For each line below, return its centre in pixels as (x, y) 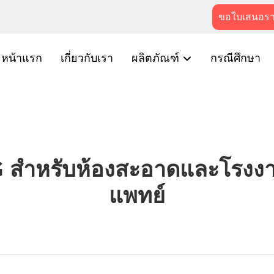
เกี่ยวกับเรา (87, 58)
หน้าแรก (22, 58)
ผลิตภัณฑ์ (157, 58)
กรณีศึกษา (235, 58)
